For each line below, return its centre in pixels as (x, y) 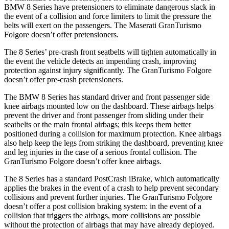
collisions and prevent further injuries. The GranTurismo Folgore (108, 197)
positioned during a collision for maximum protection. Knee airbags (113, 133)
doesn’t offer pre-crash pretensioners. (64, 79)
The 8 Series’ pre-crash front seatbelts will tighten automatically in (110, 52)
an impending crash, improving (146, 61)
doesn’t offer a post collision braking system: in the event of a (103, 206)
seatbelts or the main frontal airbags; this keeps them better (98, 124)
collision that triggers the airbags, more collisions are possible (102, 215)
